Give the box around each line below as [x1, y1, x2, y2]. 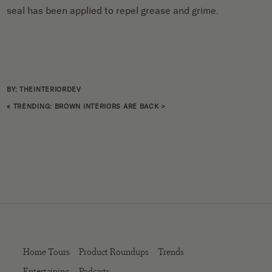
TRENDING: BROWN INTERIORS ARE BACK [13, 103, 159, 111]
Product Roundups [79, 245, 149, 259]
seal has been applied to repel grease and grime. [7, 5, 219, 17]
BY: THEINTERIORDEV [7, 86, 81, 94]
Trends [158, 245, 184, 259]
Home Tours [23, 245, 70, 259]
